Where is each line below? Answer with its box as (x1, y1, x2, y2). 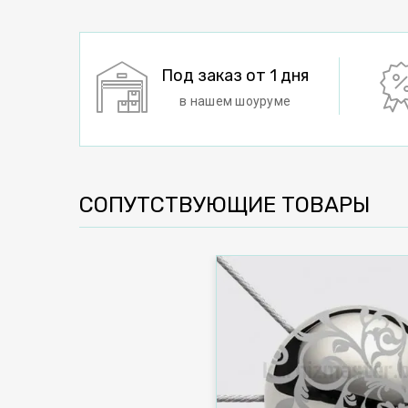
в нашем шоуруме (179, 93, 291, 108)
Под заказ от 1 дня (161, 65, 310, 86)
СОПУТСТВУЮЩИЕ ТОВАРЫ (79, 192, 370, 218)
